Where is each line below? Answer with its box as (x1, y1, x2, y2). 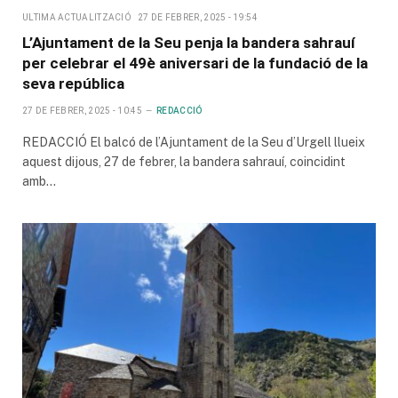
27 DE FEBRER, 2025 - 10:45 (22, 105, 142, 115)
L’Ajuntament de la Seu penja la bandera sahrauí (22, 33, 355, 52)
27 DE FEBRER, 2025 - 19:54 (138, 12, 258, 22)
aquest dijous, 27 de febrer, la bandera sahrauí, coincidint (22, 154, 346, 169)
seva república (22, 74, 124, 92)
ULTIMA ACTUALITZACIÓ (22, 12, 131, 22)
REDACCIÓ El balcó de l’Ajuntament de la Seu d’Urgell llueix (22, 134, 365, 149)
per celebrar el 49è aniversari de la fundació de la (22, 53, 368, 72)
